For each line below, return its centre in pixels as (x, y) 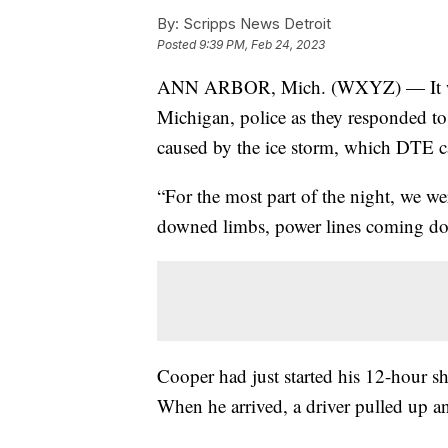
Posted (178, 45)
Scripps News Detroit (255, 24)
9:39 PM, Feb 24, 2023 (262, 45)
